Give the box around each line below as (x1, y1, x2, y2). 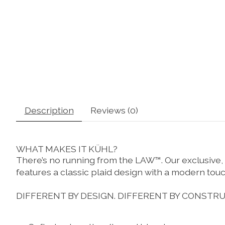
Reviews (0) (90, 104, 138, 116)
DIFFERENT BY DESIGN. (16, 190, 118, 201)
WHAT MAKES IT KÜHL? (16, 143, 118, 154)
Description (24, 104, 74, 116)
